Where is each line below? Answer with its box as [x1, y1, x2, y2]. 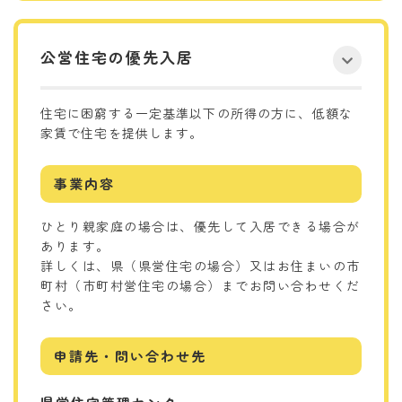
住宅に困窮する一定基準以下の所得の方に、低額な [40, 103, 353, 122]
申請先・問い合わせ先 [54, 345, 206, 365]
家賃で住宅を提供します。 [40, 123, 204, 142]
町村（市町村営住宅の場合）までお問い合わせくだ [40, 275, 361, 294]
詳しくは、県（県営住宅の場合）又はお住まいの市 [40, 256, 361, 275]
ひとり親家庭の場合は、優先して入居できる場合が [40, 216, 361, 235]
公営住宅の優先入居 [40, 45, 194, 68]
